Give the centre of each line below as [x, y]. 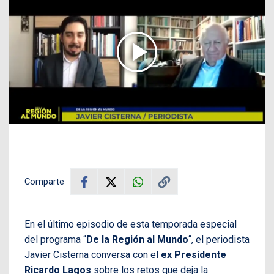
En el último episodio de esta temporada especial [131, 224]
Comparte [44, 182]
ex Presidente [192, 255]
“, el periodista [219, 240]
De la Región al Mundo [137, 240]
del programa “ [55, 240]
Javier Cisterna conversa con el [91, 255]
